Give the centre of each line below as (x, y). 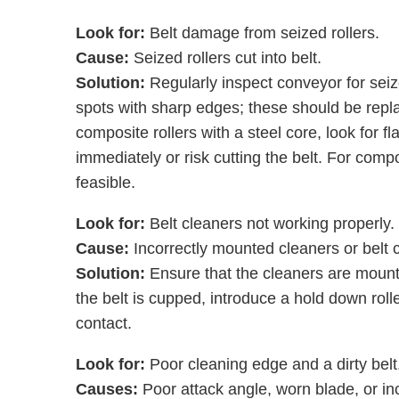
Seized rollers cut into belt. (229, 58)
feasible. (105, 183)
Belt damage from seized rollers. (264, 33)
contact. (106, 323)
